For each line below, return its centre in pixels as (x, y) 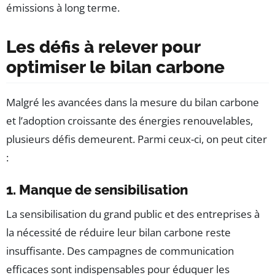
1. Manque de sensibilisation (97, 189)
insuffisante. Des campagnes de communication (120, 250)
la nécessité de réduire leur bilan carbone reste (118, 232)
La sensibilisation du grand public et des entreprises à (133, 214)
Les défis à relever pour (103, 47)
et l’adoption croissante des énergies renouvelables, (130, 120)
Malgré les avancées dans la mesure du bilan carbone (133, 102)
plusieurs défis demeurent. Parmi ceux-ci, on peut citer (137, 139)
